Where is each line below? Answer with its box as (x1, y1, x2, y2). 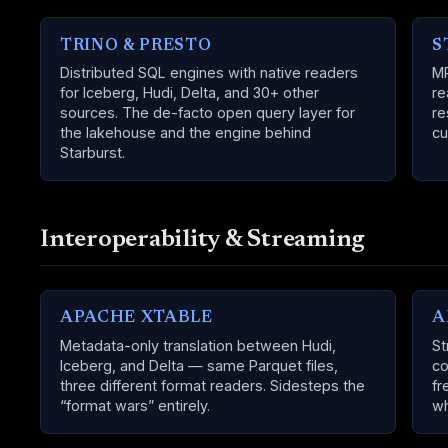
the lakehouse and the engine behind (60, 123, 312, 141)
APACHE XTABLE (60, 310, 213, 327)
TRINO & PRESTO (60, 37, 212, 54)
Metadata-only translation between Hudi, (60, 336, 337, 354)
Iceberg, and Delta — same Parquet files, (60, 356, 339, 374)
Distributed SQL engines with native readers (60, 63, 359, 81)
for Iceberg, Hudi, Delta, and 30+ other (60, 83, 320, 101)
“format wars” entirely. (60, 396, 211, 414)
